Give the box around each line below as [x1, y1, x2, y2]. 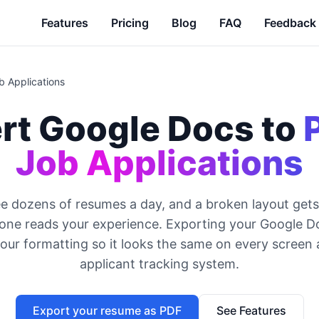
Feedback [264, 16, 316, 30]
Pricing [111, 16, 149, 30]
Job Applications [16, 142, 303, 184]
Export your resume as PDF [32, 303, 182, 318]
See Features [216, 303, 286, 318]
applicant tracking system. [80, 256, 239, 271]
